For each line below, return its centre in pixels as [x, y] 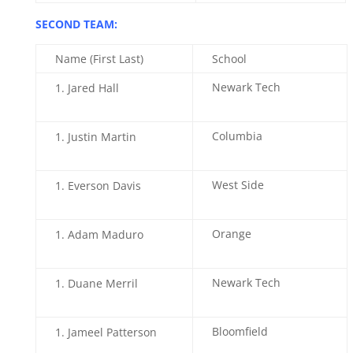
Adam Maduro [105, 234]
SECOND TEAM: [76, 24]
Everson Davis [104, 186]
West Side [238, 185]
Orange [231, 234]
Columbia [237, 136]
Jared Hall [93, 88]
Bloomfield [240, 331]
